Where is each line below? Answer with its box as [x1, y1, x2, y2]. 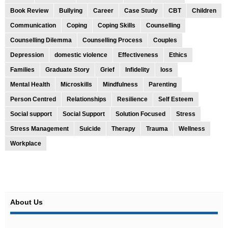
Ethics [169, 51, 187, 59]
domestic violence [54, 51, 107, 59]
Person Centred [10, 95, 56, 103]
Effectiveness [118, 51, 158, 59]
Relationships [67, 95, 106, 103]
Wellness [179, 125, 205, 132]
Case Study [124, 7, 158, 14]
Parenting [149, 80, 177, 88]
